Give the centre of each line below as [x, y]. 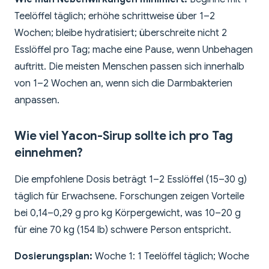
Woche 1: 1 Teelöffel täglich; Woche [171, 257]
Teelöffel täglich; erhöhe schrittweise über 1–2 [115, 17]
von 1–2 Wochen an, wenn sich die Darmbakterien [123, 84]
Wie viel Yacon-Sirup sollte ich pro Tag [124, 136]
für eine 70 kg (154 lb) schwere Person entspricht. [123, 230]
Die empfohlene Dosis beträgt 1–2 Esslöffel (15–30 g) [131, 180]
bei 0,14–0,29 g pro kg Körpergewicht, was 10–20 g [128, 213]
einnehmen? [49, 153]
